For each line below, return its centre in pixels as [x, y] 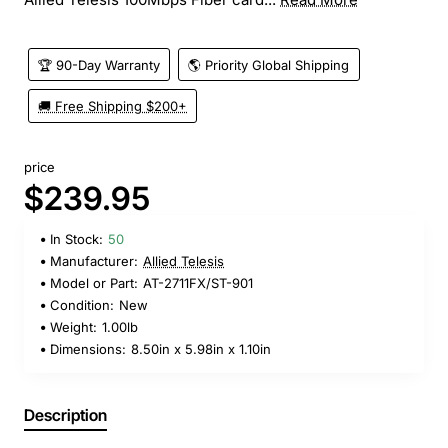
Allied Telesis [183, 261]
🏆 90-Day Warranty [99, 64]
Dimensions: [88, 349]
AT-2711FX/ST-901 [198, 283]
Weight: [73, 327]
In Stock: [76, 239]
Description [65, 415]
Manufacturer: [94, 261]
